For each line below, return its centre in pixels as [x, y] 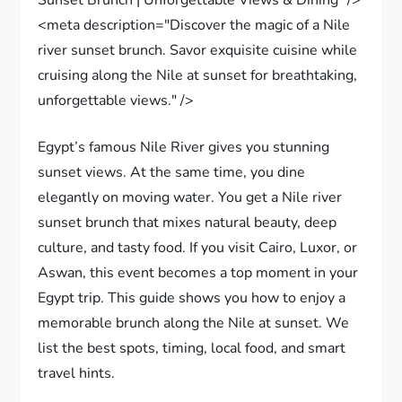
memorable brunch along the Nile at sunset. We [194, 323]
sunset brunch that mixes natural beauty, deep [188, 222]
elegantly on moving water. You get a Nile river [190, 197]
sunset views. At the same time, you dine [172, 172]
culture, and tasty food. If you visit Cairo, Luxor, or [198, 247]
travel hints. [77, 373]
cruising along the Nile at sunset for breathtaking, [198, 75]
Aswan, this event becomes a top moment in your [198, 272]
